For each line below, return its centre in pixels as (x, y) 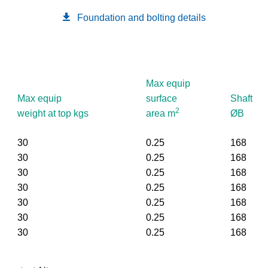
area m (161, 113)
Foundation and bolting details (141, 17)
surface (162, 98)
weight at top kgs (53, 113)
